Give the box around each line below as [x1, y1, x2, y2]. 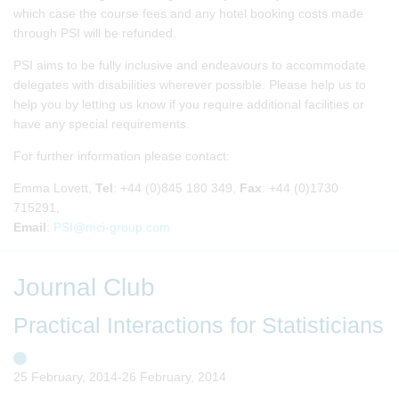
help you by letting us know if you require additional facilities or [13, 96, 364, 111]
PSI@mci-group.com [53, 219, 170, 234]
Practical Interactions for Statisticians [13, 313, 384, 338]
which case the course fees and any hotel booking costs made [13, 5, 363, 20]
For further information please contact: [13, 148, 230, 163]
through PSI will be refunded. [13, 25, 176, 40]
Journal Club [13, 273, 155, 301]
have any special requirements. [13, 116, 190, 131]
